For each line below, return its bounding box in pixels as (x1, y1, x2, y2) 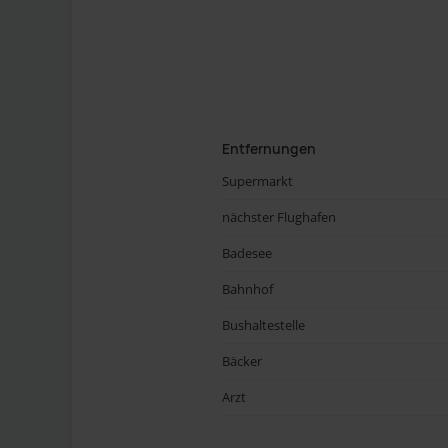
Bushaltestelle (222, 316, 305, 334)
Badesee (222, 244, 272, 262)
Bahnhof (222, 280, 273, 298)
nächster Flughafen (222, 208, 336, 226)
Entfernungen (222, 139, 316, 158)
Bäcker (222, 352, 262, 370)
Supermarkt (222, 172, 293, 190)
